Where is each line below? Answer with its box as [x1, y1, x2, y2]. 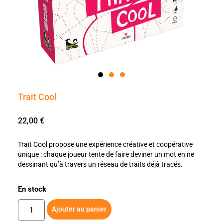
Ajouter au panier [52, 205, 107, 214]
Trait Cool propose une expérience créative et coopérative [17, 140, 193, 149]
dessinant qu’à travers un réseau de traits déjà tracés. [17, 160, 183, 169]
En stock [17, 185, 46, 194]
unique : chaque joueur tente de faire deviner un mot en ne [17, 150, 194, 159]
